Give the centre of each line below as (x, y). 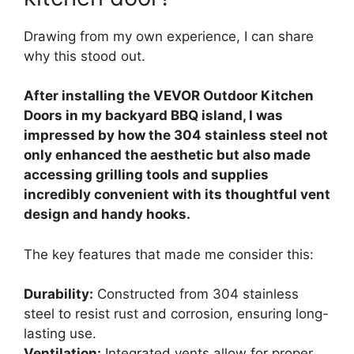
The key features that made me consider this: (169, 254)
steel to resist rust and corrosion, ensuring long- (176, 314)
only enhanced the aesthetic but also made (167, 155)
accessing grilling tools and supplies (146, 175)
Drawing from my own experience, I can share (169, 36)
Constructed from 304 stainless (196, 294)
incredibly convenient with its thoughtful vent (177, 195)
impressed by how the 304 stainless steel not (176, 136)
